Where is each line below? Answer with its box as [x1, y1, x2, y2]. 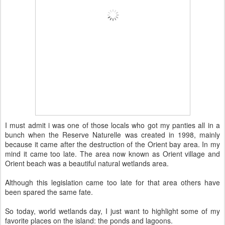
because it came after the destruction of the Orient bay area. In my [5, 139, 220, 149]
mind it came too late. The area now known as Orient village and [5, 149, 220, 159]
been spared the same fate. [5, 187, 93, 197]
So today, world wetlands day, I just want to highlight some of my [5, 206, 220, 216]
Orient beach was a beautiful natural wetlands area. [5, 158, 169, 168]
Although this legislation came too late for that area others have [5, 177, 220, 187]
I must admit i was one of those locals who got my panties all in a [5, 120, 220, 130]
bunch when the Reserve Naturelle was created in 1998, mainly [5, 130, 220, 140]
